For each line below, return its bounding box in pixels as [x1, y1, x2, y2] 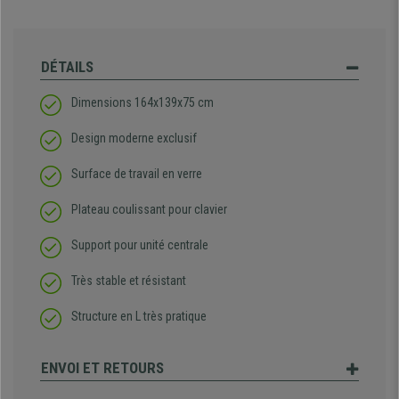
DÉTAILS [41, 58, 94, 77]
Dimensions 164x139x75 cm [71, 95, 214, 110]
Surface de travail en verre [71, 167, 202, 182]
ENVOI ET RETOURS [41, 359, 164, 378]
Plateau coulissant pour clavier [71, 202, 227, 217]
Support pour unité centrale [71, 238, 208, 253]
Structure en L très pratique [71, 309, 207, 324]
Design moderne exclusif [71, 131, 197, 146]
